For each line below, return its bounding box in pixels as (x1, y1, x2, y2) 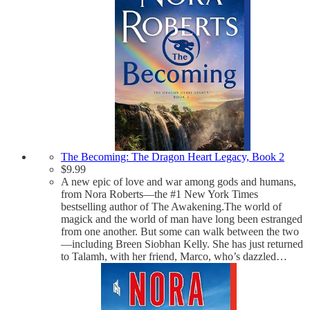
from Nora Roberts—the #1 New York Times (61, 188, 258, 200)
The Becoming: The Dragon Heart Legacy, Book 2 (61, 150, 284, 163)
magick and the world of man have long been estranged (61, 212, 302, 225)
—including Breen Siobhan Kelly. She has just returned (61, 237, 303, 250)
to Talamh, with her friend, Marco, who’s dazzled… (61, 250, 287, 262)
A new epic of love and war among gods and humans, (61, 175, 296, 188)
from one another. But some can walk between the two (61, 225, 299, 237)
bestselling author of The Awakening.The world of (61, 200, 282, 212)
